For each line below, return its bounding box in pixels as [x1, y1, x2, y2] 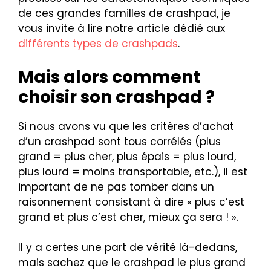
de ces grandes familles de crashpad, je [18, 6, 230, 21]
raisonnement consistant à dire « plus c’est [18, 194, 244, 209]
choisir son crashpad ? [18, 85, 215, 109]
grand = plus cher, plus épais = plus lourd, [18, 149, 236, 164]
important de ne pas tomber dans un [18, 179, 214, 194]
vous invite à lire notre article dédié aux [18, 21, 225, 36]
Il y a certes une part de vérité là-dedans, [18, 240, 237, 255]
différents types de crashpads [18, 36, 178, 51]
